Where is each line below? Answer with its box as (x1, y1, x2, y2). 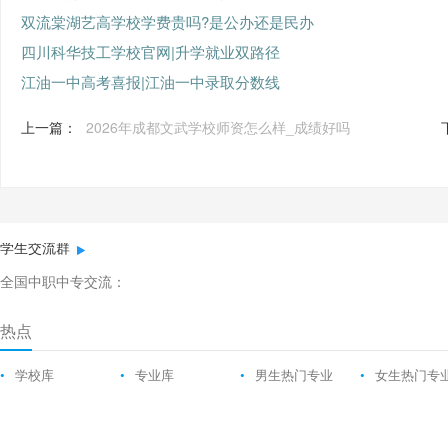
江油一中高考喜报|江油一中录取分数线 (21, 71, 280, 92)
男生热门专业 (255, 368, 333, 383)
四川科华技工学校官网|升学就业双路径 (21, 41, 280, 62)
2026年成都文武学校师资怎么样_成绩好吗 (86, 117, 350, 137)
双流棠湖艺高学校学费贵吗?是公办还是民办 (21, 11, 314, 32)
